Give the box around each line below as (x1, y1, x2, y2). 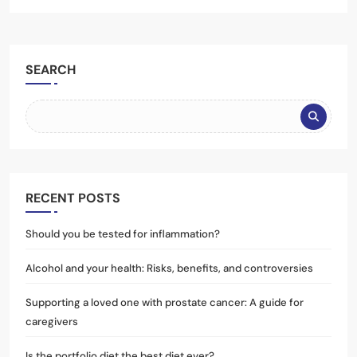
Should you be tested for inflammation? (25, 226, 220, 241)
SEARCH (25, 61, 76, 78)
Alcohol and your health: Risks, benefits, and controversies (25, 261, 313, 275)
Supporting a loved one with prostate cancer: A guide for (25, 295, 304, 309)
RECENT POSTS (25, 189, 120, 206)
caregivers (25, 314, 78, 328)
